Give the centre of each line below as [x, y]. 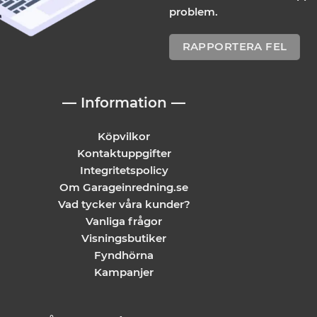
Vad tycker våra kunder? [124, 204]
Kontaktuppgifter [124, 153]
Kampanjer [124, 272]
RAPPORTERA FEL [235, 47]
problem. [194, 11]
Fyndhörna [124, 255]
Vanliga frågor [124, 221]
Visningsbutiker [124, 238]
